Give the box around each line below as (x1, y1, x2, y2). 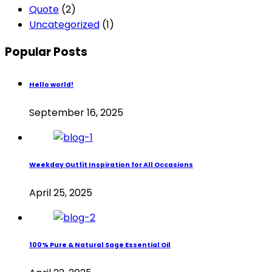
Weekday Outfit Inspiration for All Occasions (29, 160, 193, 170)
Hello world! (29, 80, 73, 90)
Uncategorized (29, 17, 100, 32)
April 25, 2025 (29, 186, 92, 200)
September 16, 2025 (29, 106, 123, 120)
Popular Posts (5, 44, 87, 61)
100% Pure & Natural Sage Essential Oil (29, 240, 171, 250)
